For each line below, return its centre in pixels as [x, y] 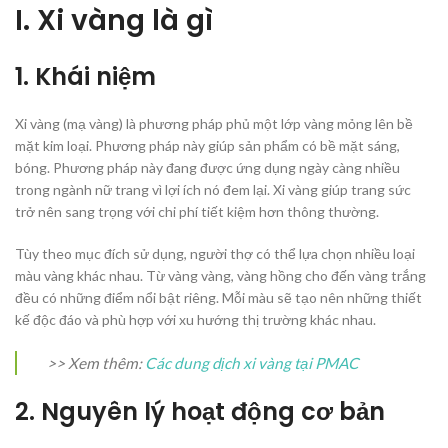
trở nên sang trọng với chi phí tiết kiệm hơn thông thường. [197, 212]
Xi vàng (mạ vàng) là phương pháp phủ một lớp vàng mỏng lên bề [214, 124]
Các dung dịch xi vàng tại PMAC [252, 363]
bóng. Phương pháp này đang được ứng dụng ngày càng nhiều [207, 168]
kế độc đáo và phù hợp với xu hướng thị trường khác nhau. [195, 320]
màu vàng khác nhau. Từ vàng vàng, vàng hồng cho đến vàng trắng [220, 276]
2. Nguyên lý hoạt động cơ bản [200, 412]
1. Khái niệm [85, 77]
